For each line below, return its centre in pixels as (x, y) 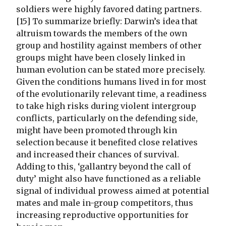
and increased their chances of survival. (98, 155)
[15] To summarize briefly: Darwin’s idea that (107, 21)
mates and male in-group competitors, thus (105, 203)
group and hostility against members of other (109, 46)
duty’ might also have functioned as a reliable (108, 179)
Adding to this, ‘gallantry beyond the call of (103, 167)
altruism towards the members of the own (102, 34)
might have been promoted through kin (97, 130)
